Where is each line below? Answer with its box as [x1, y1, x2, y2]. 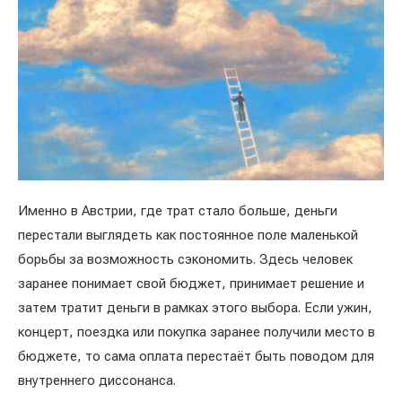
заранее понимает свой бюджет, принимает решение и [18, 275, 364, 292]
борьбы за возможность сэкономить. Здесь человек [18, 250, 353, 267]
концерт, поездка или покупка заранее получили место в [18, 323, 375, 340]
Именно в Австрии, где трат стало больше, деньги [18, 202, 337, 219]
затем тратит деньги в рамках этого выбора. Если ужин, [18, 299, 372, 316]
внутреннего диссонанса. [18, 371, 176, 389]
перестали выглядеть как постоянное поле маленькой [18, 226, 358, 243]
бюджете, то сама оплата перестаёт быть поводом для [18, 347, 374, 364]
